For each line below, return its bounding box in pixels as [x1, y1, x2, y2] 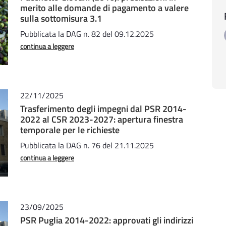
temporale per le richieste [20, 123, 120, 137]
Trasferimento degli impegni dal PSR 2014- [20, 101, 187, 116]
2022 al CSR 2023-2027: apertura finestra [20, 112, 183, 126]
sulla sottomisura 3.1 [20, 11, 102, 25]
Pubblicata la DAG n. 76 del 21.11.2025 [20, 139, 154, 151]
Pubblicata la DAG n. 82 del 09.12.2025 [20, 27, 154, 40]
